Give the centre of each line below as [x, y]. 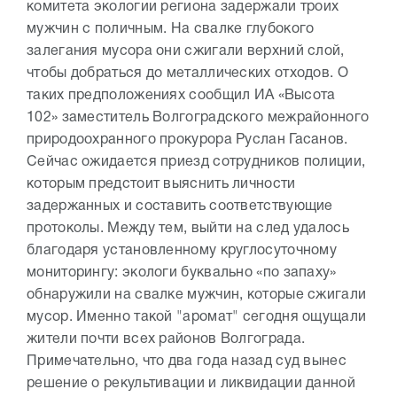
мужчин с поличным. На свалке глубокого [171, 29]
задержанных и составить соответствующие [180, 206]
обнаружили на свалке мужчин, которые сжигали [197, 295]
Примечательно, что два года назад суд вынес [187, 362]
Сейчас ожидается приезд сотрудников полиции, [196, 162]
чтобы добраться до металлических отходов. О [187, 74]
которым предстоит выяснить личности [161, 184]
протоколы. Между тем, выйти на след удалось [188, 229]
